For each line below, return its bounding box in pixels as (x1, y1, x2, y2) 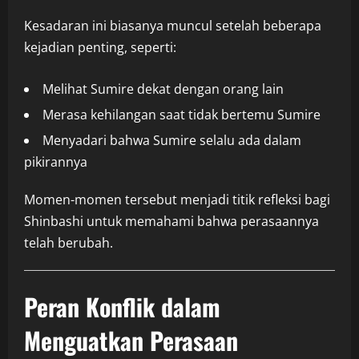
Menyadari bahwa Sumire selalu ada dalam (42, 131, 301, 150)
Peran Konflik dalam (24, 288, 220, 325)
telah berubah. (24, 234, 113, 252)
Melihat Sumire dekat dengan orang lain (42, 80, 284, 99)
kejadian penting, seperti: (24, 38, 176, 57)
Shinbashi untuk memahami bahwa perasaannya (24, 212, 319, 231)
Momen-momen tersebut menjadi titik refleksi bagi (24, 191, 330, 209)
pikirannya (24, 153, 87, 171)
